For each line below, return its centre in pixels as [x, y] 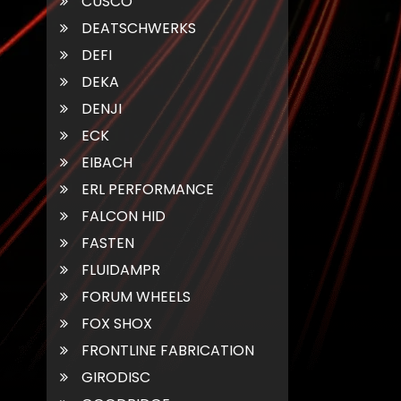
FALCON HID [124, 216]
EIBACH [107, 162]
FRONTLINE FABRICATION [168, 350]
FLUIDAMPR [121, 269]
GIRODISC [116, 377]
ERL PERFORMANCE [148, 189]
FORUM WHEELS [136, 296]
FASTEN [108, 243]
